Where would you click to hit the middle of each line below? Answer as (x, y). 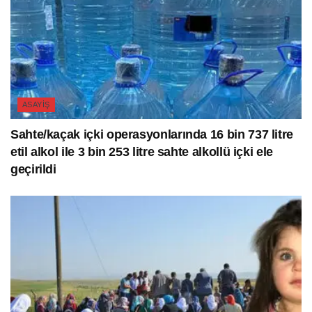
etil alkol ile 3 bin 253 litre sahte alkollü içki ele (142, 151)
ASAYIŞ (36, 104)
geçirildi (33, 169)
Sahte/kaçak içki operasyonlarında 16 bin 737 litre (152, 134)
